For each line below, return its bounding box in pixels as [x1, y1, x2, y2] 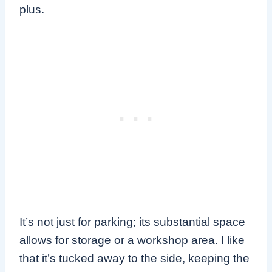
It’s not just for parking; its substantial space [19, 216, 245, 229]
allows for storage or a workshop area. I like [19, 234, 245, 247]
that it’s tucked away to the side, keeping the [19, 252, 250, 265]
